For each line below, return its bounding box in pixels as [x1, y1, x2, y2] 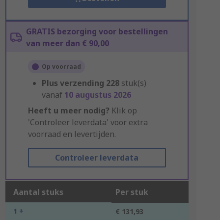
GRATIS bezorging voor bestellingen [26, 26, 168, 37]
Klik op [109, 105, 137, 116]
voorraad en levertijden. [27, 129, 116, 139]
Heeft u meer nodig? [27, 105, 110, 116]
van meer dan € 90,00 [26, 38, 109, 49]
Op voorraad [41, 62, 81, 71]
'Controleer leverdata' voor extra [27, 117, 148, 128]
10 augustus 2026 [64, 89, 131, 100]
